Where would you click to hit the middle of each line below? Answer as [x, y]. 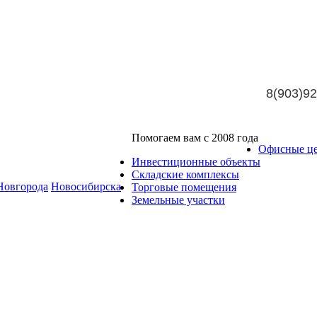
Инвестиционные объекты [196, 162]
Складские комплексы [185, 174]
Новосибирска [86, 186]
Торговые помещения [184, 187]
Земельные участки [178, 200]
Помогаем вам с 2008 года [195, 138]
